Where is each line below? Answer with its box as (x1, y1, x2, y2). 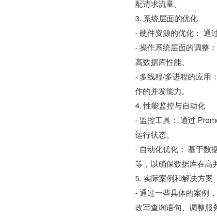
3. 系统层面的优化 (135, 13, 198, 24)
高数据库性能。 (135, 56, 189, 67)
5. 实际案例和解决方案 (135, 172, 213, 184)
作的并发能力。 (135, 85, 189, 96)
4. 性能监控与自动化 (135, 100, 205, 111)
